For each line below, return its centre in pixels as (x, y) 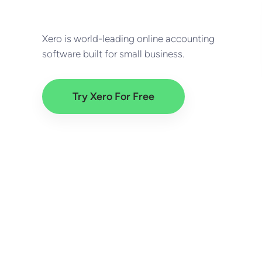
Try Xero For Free (113, 96)
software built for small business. (113, 54)
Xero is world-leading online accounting (128, 39)
